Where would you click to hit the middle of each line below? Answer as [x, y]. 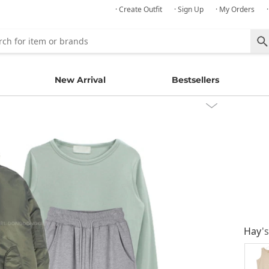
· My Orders [235, 9]
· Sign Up [189, 9]
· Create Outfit [139, 9]
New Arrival [80, 80]
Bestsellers [196, 80]
